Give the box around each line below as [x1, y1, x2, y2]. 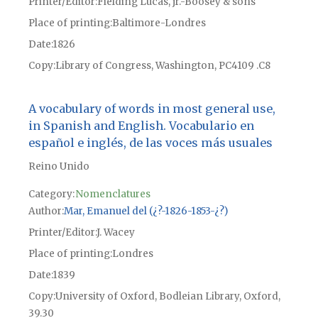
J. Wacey [96, 226, 135, 239]
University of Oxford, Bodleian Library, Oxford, [55, 290, 280, 303]
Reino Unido [28, 160, 89, 173]
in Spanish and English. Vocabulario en [28, 119, 254, 133]
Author [28, 205, 62, 218]
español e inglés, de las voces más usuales [28, 136, 273, 150]
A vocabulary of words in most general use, [28, 102, 275, 116]
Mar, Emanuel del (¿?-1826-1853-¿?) [63, 205, 228, 218]
